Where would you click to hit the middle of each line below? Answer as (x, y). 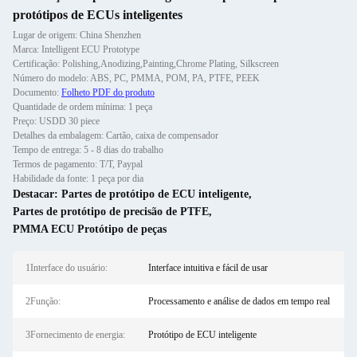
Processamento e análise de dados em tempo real (239, 301)
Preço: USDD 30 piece (56, 121)
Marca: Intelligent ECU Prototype (76, 49)
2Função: (43, 301)
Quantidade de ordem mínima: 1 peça (82, 107)
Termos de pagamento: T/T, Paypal (78, 164)
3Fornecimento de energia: (75, 335)
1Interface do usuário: (67, 268)
